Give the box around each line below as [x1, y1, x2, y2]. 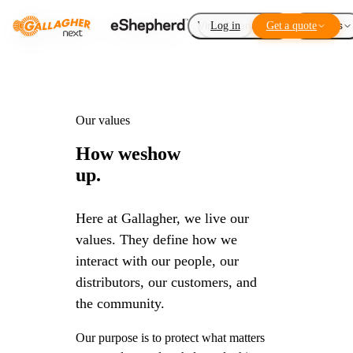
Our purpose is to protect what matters [76, 330, 265, 344]
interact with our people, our [76, 252, 239, 269]
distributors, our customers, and [76, 273, 257, 290]
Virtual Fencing [197, 20, 272, 32]
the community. [76, 295, 165, 311]
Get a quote [266, 20, 317, 32]
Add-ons [301, 20, 344, 32]
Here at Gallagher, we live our [76, 210, 249, 226]
